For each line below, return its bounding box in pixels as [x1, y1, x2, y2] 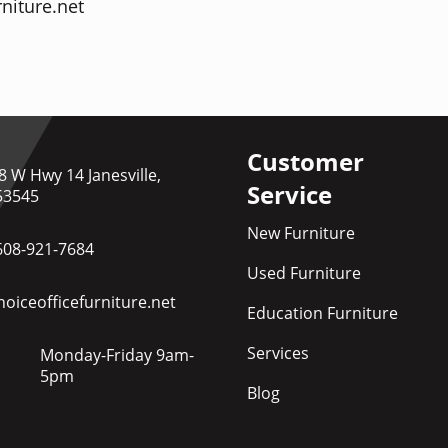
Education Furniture [247, 302, 398, 325]
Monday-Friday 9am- [40, 344, 195, 367]
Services [247, 342, 309, 365]
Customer [247, 145, 364, 180]
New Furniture [247, 222, 355, 245]
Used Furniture [247, 262, 361, 285]
